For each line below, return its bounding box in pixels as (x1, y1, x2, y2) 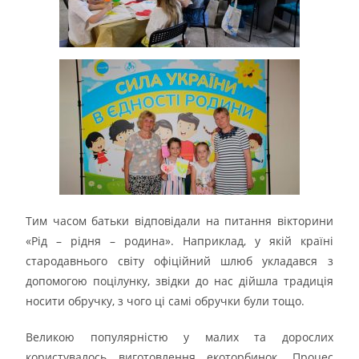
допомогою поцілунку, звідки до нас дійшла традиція (26, 272, 333, 288)
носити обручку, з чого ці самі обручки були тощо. (26, 292, 305, 309)
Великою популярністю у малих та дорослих (26, 329, 333, 345)
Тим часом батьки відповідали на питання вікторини (26, 212, 333, 228)
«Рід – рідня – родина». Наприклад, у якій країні (26, 232, 333, 248)
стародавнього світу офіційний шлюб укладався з (26, 252, 333, 268)
